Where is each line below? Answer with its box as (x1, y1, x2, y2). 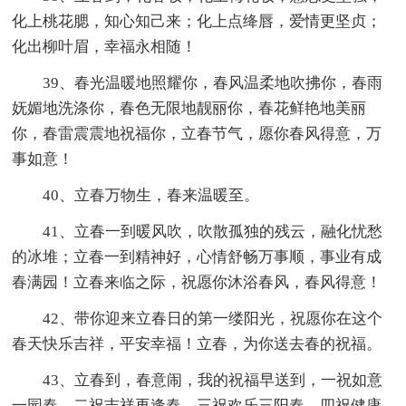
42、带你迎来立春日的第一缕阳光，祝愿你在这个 (12, 309, 383, 327)
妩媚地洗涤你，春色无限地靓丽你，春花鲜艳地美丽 (12, 99, 367, 117)
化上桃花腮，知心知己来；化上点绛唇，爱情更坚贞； (12, 12, 382, 30)
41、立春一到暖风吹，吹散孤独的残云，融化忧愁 (12, 222, 383, 240)
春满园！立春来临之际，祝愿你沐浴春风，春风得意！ (12, 273, 382, 291)
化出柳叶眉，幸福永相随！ (12, 37, 198, 55)
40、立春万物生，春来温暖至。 (12, 186, 260, 204)
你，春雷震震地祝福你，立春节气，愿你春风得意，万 (12, 124, 382, 142)
